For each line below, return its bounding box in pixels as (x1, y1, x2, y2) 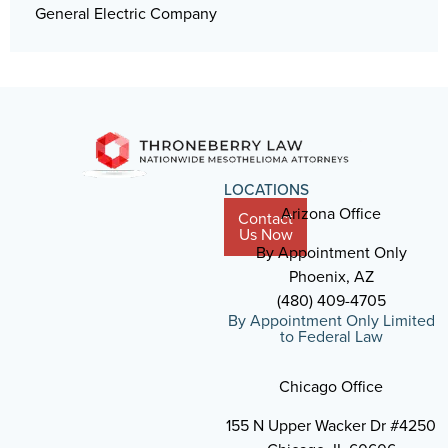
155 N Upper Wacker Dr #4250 (226, 414, 436, 438)
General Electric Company (35, 2, 217, 26)
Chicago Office (279, 375, 383, 399)
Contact (238, 207, 293, 231)
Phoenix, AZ (288, 265, 374, 289)
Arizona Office (281, 202, 381, 226)
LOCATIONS (224, 178, 309, 202)
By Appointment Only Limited (227, 309, 435, 333)
